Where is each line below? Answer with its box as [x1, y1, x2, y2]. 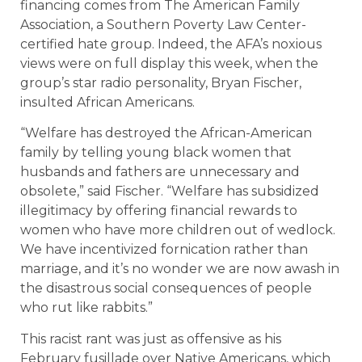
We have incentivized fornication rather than [20, 242, 308, 258]
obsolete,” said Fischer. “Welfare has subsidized [20, 183, 319, 200]
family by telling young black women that [20, 145, 292, 161]
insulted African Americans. [20, 94, 195, 110]
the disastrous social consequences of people [20, 280, 312, 297]
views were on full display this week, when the [20, 55, 318, 71]
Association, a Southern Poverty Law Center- [20, 16, 306, 32]
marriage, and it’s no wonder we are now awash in [20, 261, 339, 277]
